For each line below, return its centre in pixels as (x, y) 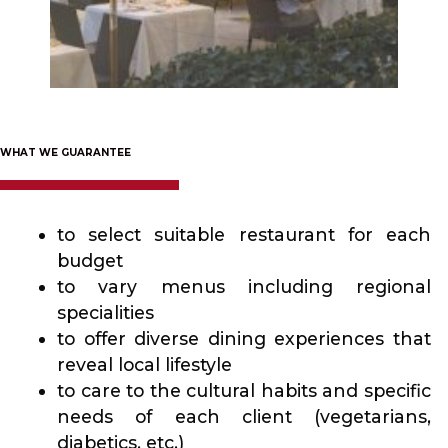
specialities (105, 313)
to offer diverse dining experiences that (244, 339)
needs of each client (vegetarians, (244, 417)
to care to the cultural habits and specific (244, 391)
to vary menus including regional (244, 287)
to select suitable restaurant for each (244, 235)
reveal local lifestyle (144, 365)
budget (90, 261)
